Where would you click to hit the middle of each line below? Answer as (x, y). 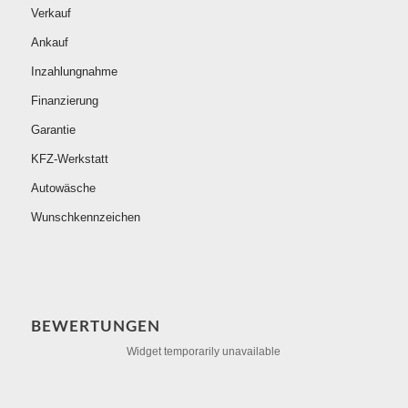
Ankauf (49, 43)
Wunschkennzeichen (85, 218)
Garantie (53, 130)
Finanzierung (64, 101)
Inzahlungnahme (74, 72)
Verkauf (51, 14)
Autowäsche (63, 189)
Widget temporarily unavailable (204, 351)
